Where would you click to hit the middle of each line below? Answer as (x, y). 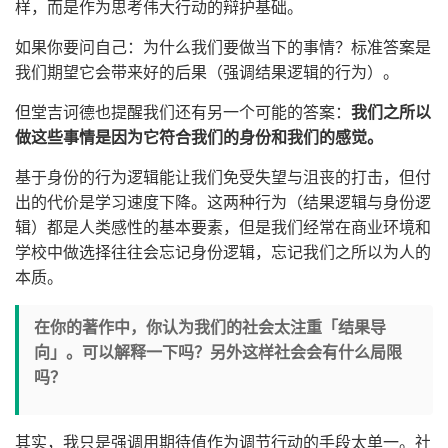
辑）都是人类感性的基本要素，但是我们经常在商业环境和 (223, 227)
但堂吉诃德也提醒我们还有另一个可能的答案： (183, 112)
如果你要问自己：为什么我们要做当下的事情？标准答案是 (223, 47)
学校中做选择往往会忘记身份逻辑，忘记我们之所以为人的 (223, 252)
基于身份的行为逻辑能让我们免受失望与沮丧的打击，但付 (223, 177)
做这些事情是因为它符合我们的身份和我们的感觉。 (199, 137)
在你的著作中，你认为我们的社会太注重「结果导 (210, 327)
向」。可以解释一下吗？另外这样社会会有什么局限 (218, 352)
